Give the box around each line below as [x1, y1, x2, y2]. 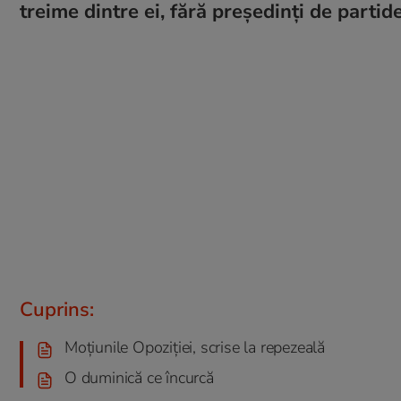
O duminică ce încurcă [64, 367, 214, 388]
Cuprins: [20, 296, 94, 323]
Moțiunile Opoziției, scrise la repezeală [64, 337, 325, 358]
